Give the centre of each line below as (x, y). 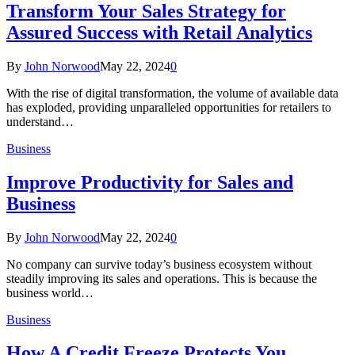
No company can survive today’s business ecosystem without (159, 264)
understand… (40, 121)
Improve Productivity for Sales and (150, 182)
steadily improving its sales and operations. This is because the (162, 278)
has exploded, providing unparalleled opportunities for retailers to (169, 107)
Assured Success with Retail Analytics (159, 32)
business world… (50, 292)
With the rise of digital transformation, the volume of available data (172, 93)
